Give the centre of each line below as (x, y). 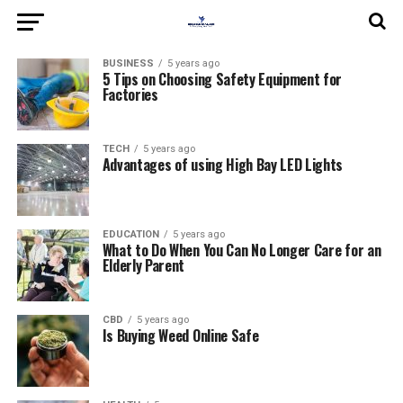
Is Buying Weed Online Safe (180, 336)
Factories (130, 94)
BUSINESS (128, 63)
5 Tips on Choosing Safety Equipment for (222, 79)
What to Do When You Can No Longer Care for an (242, 250)
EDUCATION (130, 234)
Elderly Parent (143, 265)
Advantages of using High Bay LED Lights (223, 165)
